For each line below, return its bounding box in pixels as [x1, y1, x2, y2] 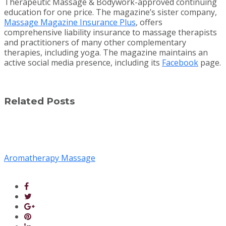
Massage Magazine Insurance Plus [4, 17, 136, 28]
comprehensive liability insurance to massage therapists [4, 27, 217, 38]
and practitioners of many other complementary [4, 37, 186, 48]
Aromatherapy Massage [4, 152, 95, 163]
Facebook [162, 57, 198, 69]
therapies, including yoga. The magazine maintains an [4, 47, 208, 59]
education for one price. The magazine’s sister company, [4, 7, 217, 18]
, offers [136, 17, 162, 28]
